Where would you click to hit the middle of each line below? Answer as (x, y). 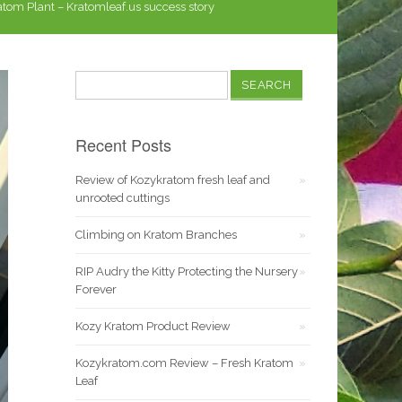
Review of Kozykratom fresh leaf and (172, 180)
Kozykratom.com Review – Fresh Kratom (184, 363)
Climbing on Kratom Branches (156, 235)
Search (95, 78)
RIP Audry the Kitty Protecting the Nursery (186, 271)
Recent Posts (123, 144)
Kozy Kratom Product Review (153, 326)
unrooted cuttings (122, 198)
